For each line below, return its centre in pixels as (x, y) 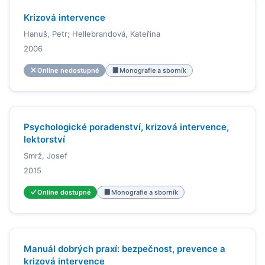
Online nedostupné (68, 70)
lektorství (44, 139)
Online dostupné (64, 192)
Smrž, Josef (46, 155)
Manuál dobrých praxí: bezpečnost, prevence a (125, 248)
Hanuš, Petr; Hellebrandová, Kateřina (92, 33)
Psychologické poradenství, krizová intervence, (126, 127)
